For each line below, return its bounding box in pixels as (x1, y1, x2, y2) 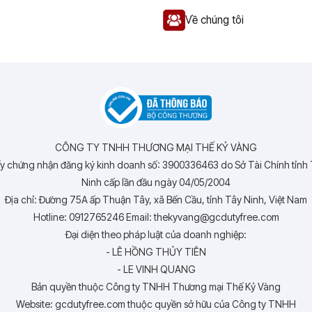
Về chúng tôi (185, 13, 244, 26)
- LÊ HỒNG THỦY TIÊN (106, 246, 206, 258)
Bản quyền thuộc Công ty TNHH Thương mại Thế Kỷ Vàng (31, 281, 281, 292)
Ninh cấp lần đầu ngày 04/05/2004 (81, 176, 231, 188)
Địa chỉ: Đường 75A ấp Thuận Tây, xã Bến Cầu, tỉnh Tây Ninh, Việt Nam (5, 194, 307, 205)
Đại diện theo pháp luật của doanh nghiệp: (65, 228, 247, 240)
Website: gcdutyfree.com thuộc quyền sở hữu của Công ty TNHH (16, 298, 296, 310)
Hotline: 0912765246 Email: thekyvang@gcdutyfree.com (33, 211, 279, 223)
